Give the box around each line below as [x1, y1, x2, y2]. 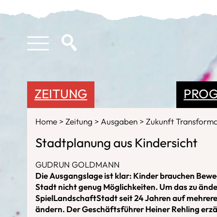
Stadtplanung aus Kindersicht [35, 134, 198, 151]
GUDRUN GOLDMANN [35, 159, 120, 170]
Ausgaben [101, 116, 139, 126]
